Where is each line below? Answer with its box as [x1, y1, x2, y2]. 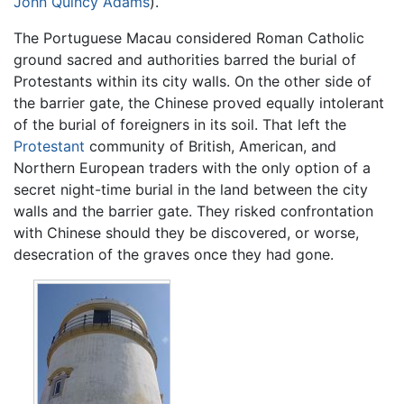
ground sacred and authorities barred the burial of [14, 50, 356, 69]
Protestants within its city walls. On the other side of [14, 71, 372, 90]
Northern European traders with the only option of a [14, 158, 371, 177]
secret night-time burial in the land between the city [14, 179, 368, 198]
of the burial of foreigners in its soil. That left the [14, 115, 346, 133]
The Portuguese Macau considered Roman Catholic [14, 28, 364, 47]
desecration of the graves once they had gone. [14, 244, 334, 263]
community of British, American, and [85, 136, 336, 155]
